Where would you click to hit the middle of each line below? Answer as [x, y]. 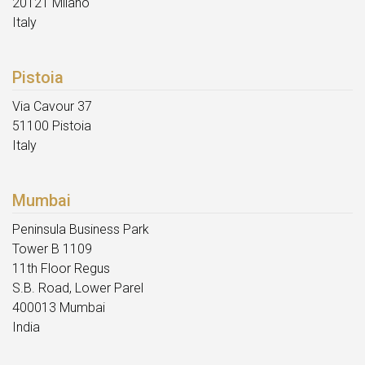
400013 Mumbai [59, 308]
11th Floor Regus [61, 269]
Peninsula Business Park [81, 230]
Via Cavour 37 [52, 107]
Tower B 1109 [52, 249]
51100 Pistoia [52, 126]
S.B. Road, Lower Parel [78, 288]
